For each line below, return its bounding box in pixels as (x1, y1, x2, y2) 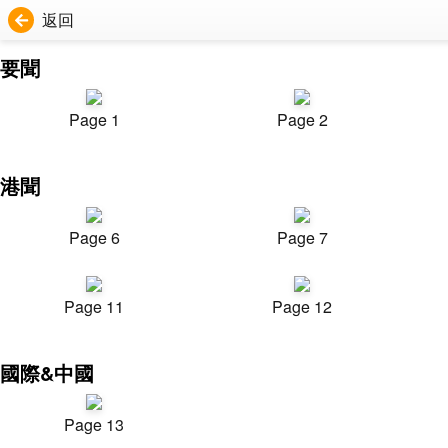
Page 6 (68, 226, 120, 249)
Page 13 (64, 413, 124, 436)
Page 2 (276, 108, 328, 131)
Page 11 (64, 295, 124, 318)
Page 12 (272, 295, 332, 318)
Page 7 (276, 226, 328, 249)
